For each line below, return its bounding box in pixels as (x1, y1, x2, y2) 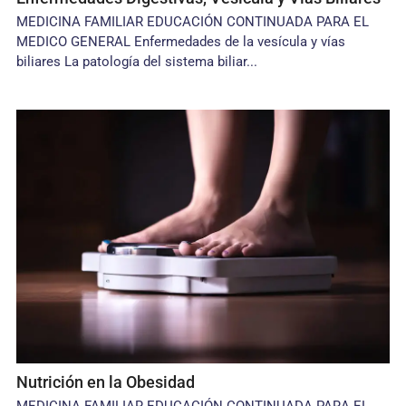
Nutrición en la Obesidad (16, 372, 196, 391)
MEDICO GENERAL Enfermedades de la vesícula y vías (16, 34, 346, 50)
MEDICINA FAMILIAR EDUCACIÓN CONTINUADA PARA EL (16, 14, 370, 30)
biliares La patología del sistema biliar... (16, 53, 258, 70)
